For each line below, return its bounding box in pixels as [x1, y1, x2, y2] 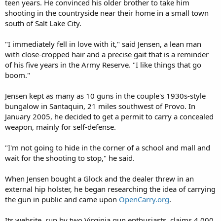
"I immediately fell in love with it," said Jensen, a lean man [5, 38, 201, 49]
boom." [5, 70, 30, 80]
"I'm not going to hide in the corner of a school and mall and [5, 142, 210, 152]
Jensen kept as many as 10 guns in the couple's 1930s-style [5, 90, 206, 101]
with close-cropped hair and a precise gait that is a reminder [5, 49, 209, 59]
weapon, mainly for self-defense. [5, 121, 116, 132]
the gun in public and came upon [5, 194, 119, 204]
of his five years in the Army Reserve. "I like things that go [5, 59, 201, 70]
